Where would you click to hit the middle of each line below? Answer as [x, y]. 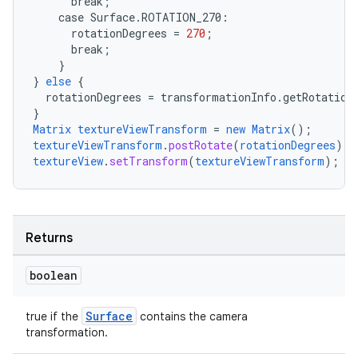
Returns [49, 238]
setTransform [149, 161]
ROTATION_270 [181, 17]
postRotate [201, 145]
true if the [54, 316]
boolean [54, 275]
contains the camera [192, 316]
